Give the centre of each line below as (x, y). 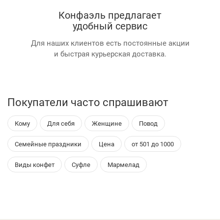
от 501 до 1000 (153, 144)
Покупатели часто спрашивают (88, 102)
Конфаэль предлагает (110, 14)
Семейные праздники (48, 144)
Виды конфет (35, 164)
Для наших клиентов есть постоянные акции (110, 42)
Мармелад (124, 164)
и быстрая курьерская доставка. (110, 53)
